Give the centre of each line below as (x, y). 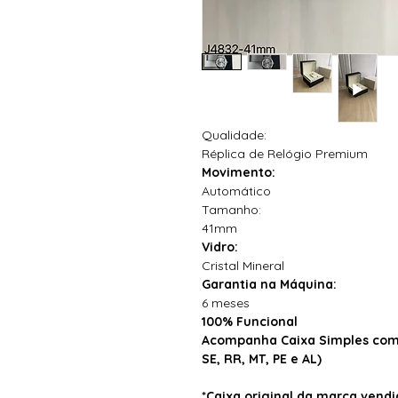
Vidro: (220, 247)
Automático (236, 191)
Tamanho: (231, 209)
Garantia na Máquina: (269, 284)
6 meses (227, 302)
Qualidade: (234, 135)
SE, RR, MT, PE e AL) (262, 358)
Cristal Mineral (243, 265)
